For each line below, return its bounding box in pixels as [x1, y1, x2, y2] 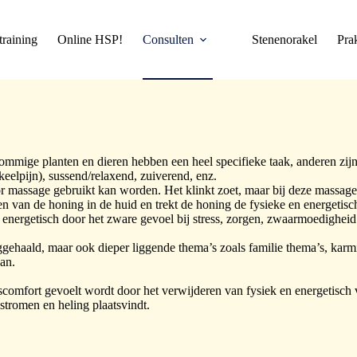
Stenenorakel [251, 33, 317, 46]
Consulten [142, 33, 194, 46]
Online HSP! [57, 33, 123, 46]
